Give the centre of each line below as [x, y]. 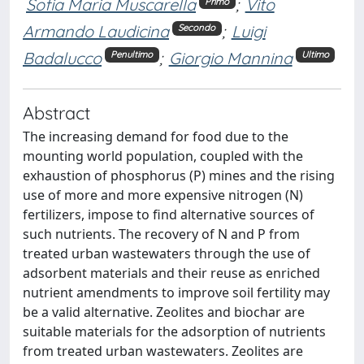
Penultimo [132, 55]
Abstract [56, 112]
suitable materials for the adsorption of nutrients [174, 331]
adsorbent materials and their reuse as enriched [171, 273]
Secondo [197, 28]
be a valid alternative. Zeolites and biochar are [164, 312]
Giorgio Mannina [230, 58]
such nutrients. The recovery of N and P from [161, 234]
